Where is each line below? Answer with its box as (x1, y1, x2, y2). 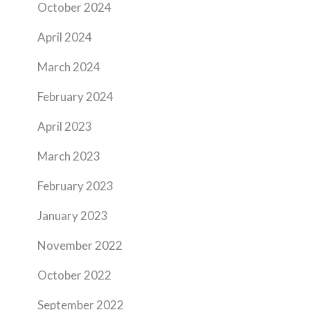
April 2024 (37, 30, 92, 44)
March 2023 (37, 149, 100, 163)
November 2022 (37, 238, 122, 253)
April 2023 (37, 119, 92, 134)
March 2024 (37, 60, 100, 74)
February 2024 (37, 89, 113, 104)
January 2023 (37, 208, 108, 223)
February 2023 (37, 179, 113, 193)
